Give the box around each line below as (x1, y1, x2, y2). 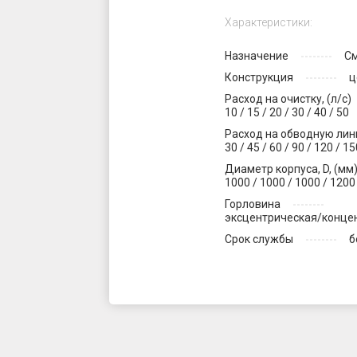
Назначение (225, 49, 288, 62)
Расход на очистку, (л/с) (225, 92, 351, 105)
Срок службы (225, 233, 293, 245)
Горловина (225, 198, 280, 210)
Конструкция (225, 71, 293, 84)
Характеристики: (225, 16, 312, 29)
